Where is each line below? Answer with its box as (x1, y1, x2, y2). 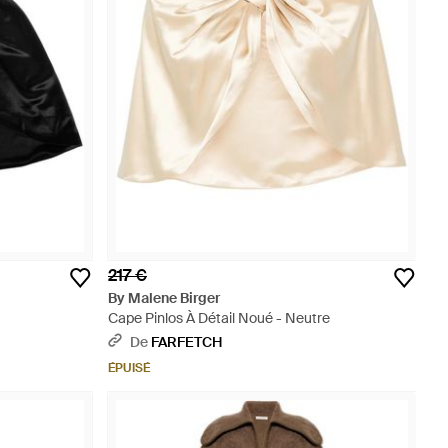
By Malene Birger (108, 289, 220, 307)
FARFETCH (151, 333, 222, 351)
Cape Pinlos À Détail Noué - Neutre (108, 309, 330, 327)
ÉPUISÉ (108, 360, 150, 376)
